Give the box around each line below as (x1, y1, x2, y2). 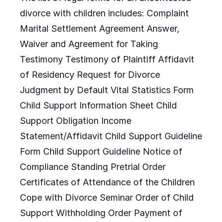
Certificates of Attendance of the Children (20, 177, 195, 187)
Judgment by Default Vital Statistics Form (20, 85, 194, 95)
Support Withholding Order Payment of (20, 208, 182, 218)
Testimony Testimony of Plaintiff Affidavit (20, 54, 194, 64)
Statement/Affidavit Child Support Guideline (20, 131, 202, 141)
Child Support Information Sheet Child (20, 100, 177, 111)
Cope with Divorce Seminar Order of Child (20, 192, 194, 203)
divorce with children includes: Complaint (20, 8, 189, 18)
